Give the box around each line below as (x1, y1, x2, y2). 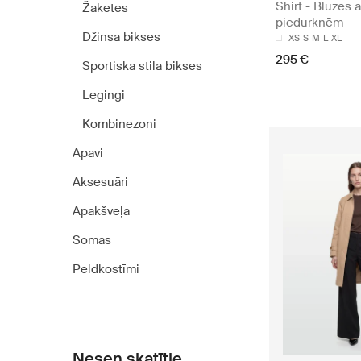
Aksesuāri (73, 174, 128, 190)
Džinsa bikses (82, 29, 160, 45)
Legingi (82, 87, 125, 103)
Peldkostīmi (73, 261, 139, 277)
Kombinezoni (82, 116, 156, 132)
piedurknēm (276, 15, 343, 31)
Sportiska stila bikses (82, 58, 202, 74)
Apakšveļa (73, 203, 130, 219)
